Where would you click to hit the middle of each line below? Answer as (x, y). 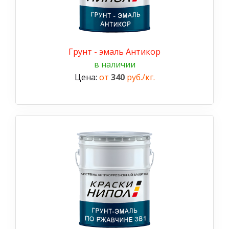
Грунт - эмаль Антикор (114, 51)
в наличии (114, 64)
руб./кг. (140, 77)
